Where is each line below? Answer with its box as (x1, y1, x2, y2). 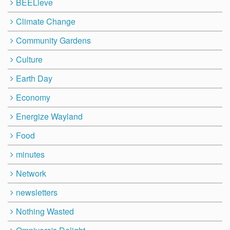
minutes (15, 148, 45, 160)
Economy (15, 91, 50, 103)
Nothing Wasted (15, 205, 74, 217)
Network (15, 167, 46, 179)
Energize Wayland (15, 110, 83, 122)
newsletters (15, 186, 57, 198)
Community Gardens (15, 34, 91, 46)
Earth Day (15, 72, 52, 84)
